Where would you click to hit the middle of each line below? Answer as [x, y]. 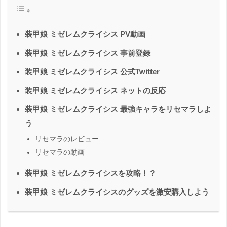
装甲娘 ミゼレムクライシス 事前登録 [88, 53]
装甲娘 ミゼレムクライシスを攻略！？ [90, 173]
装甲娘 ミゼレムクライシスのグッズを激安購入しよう [117, 192]
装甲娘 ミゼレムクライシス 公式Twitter [92, 71]
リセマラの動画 [60, 152]
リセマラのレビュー [67, 139]
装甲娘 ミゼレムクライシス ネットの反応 [95, 90]
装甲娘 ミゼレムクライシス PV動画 [85, 34]
